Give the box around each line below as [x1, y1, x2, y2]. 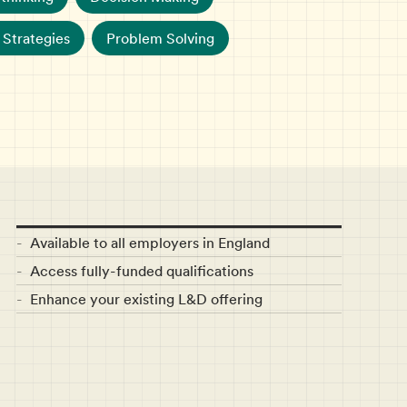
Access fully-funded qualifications [29, 261, 253, 282]
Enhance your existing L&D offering [29, 289, 263, 310]
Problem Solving [106, 28, 214, 49]
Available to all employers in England [29, 233, 270, 253]
